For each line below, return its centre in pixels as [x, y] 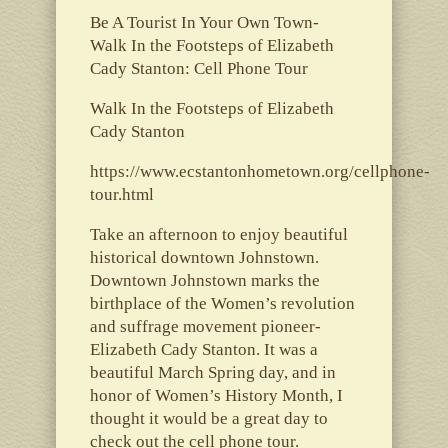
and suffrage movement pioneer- [205, 326]
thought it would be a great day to [208, 418]
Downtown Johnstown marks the [204, 280]
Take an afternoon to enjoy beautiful [218, 234]
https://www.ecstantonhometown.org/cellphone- [259, 171]
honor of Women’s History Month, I [216, 395]
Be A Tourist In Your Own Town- [204, 22]
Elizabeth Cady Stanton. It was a [203, 349]
